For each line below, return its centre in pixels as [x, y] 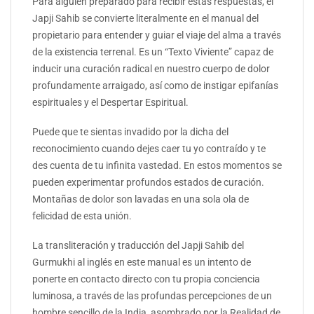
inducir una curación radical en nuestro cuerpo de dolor [151, 68]
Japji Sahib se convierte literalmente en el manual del [145, 18]
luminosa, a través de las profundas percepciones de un [152, 296]
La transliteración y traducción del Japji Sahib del [138, 246]
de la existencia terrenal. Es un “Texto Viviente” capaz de [153, 52]
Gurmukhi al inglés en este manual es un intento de [142, 262]
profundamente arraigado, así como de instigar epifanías [155, 85]
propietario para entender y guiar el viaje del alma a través [157, 35]
